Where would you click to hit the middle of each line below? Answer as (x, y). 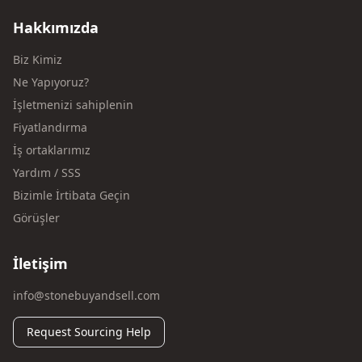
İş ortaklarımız (52, 150)
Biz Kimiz (38, 59)
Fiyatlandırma (50, 127)
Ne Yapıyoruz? (51, 82)
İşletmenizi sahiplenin (73, 105)
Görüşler (36, 218)
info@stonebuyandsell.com (86, 295)
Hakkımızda (56, 27)
